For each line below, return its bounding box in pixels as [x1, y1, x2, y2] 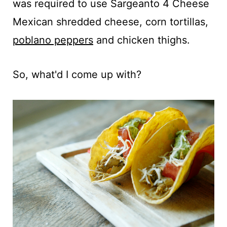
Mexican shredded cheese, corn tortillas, [12, 15, 208, 28]
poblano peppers [12, 33, 93, 46]
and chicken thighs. [93, 33, 190, 46]
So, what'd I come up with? [12, 68, 141, 81]
